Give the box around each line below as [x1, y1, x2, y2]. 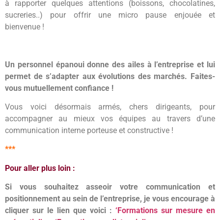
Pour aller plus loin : [5, 163, 77, 173]
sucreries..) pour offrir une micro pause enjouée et [5, 10, 215, 20]
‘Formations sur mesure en [115, 206, 215, 216]
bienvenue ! [5, 22, 44, 31]
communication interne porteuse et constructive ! [5, 125, 173, 135]
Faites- [187, 71, 216, 81]
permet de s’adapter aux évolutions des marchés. [5, 71, 188, 81]
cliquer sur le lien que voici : [5, 206, 115, 216]
